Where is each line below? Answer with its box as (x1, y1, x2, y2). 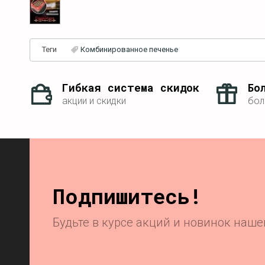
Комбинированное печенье (80, 44, 178, 54)
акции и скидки (62, 95, 126, 107)
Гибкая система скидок (62, 80, 199, 95)
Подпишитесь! (53, 182, 202, 209)
